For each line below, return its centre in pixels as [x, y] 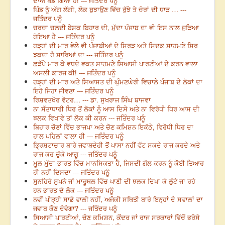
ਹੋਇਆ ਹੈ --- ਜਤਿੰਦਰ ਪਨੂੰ [64, 37]
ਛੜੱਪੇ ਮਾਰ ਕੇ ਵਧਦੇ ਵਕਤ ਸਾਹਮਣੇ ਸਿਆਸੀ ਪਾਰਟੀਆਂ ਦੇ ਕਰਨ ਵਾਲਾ [116, 64]
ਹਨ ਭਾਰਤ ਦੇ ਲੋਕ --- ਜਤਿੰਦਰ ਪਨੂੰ [73, 190]
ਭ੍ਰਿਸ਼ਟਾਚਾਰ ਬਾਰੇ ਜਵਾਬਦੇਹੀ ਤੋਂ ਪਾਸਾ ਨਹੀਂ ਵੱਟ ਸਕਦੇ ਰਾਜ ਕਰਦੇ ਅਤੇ [117, 145]
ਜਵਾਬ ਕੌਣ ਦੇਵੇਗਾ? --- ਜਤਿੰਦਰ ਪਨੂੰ [75, 208]
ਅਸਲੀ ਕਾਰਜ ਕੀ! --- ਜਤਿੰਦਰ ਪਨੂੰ [74, 73]
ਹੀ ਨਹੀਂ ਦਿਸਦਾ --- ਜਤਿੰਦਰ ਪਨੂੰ [71, 172]
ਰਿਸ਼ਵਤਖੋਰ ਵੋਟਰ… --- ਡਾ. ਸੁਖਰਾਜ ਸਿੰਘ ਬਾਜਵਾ [92, 100]
